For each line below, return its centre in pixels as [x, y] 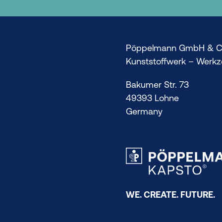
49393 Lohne [152, 98]
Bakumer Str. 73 [157, 84]
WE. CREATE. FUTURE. [170, 194]
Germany [144, 111]
